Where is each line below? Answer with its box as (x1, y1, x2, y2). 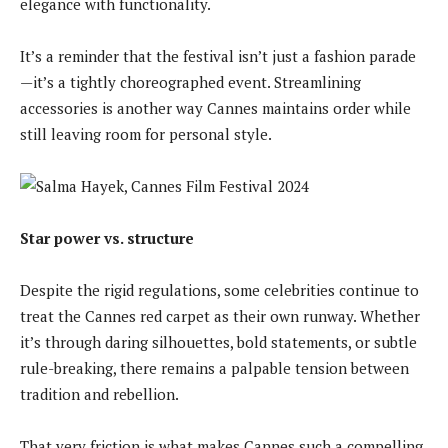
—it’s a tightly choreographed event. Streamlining (20, 71, 361, 92)
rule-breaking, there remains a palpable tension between (20, 357, 409, 378)
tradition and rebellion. (20, 383, 179, 404)
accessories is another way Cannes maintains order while (20, 97, 411, 118)
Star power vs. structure (20, 227, 194, 248)
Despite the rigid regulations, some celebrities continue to (20, 279, 419, 300)
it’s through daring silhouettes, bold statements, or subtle (20, 331, 417, 352)
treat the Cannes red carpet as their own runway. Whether (20, 305, 420, 326)
